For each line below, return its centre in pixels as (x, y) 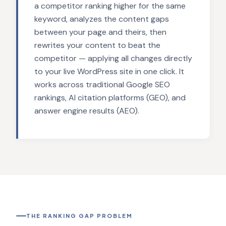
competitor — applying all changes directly (113, 58)
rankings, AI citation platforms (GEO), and (110, 97)
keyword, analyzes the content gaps (102, 19)
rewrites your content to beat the (97, 45)
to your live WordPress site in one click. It (109, 71)
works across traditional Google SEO (102, 84)
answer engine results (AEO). (87, 110)
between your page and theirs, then (100, 32)
